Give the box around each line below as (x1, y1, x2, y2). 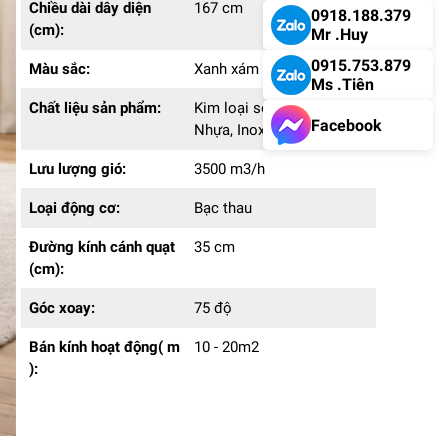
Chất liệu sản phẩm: (29, 99, 165, 117)
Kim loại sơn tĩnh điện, (193, 99, 343, 117)
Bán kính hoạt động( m (29, 338, 180, 356)
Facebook (311, 115, 382, 135)
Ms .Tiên (311, 75, 374, 94)
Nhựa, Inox (193, 121, 265, 139)
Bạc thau (193, 199, 252, 217)
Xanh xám (193, 60, 259, 78)
